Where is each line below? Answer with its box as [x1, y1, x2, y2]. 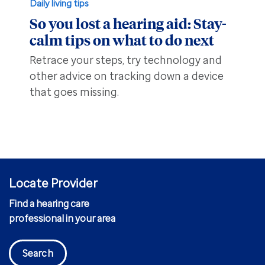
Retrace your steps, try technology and [29, 54, 222, 67]
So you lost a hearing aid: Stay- [29, 14, 227, 33]
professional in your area [9, 212, 115, 224]
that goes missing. [29, 86, 119, 99]
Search [22, 247, 53, 259]
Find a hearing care [9, 198, 89, 209]
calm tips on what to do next [29, 30, 214, 50]
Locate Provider [9, 176, 98, 190]
